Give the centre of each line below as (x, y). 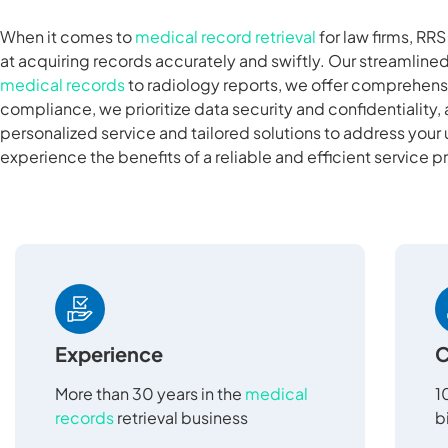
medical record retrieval (225, 37)
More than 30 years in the (150, 393)
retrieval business (181, 417)
